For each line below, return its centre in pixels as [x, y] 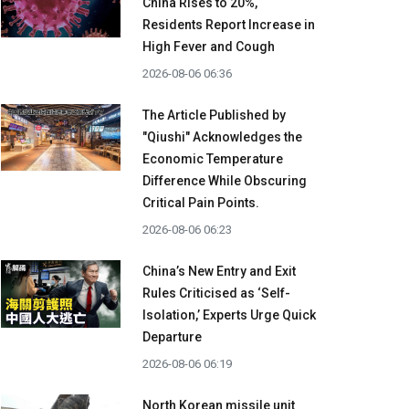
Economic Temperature [213, 159]
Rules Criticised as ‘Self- [216, 294]
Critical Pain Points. [201, 203]
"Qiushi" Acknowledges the [222, 137]
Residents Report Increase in [229, 25]
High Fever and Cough [209, 47]
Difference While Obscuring [225, 181]
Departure [172, 337]
